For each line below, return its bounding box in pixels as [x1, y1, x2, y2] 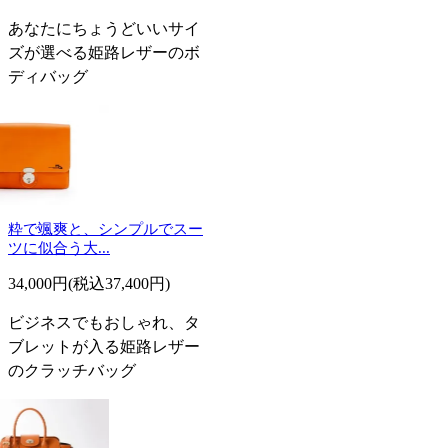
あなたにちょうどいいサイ [8, 19, 200, 37]
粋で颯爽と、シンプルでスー [8, 220, 203, 237]
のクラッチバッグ [8, 361, 136, 379]
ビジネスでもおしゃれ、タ [8, 313, 200, 331]
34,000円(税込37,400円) [8, 274, 170, 292]
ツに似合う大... [8, 239, 110, 256]
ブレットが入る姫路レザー [8, 337, 200, 355]
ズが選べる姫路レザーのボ [8, 43, 200, 61]
